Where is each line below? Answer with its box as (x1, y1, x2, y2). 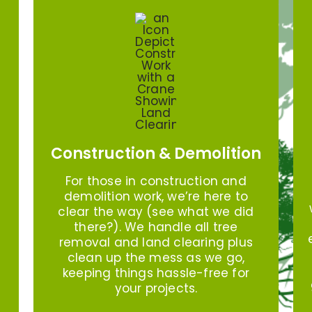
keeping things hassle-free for (62, 264, 249, 281)
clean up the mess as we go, (67, 249, 245, 266)
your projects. (114, 279, 198, 297)
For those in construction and (65, 172, 247, 189)
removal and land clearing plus (58, 233, 253, 251)
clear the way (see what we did (58, 203, 254, 220)
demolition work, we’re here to (63, 187, 248, 205)
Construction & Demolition (50, 142, 261, 164)
